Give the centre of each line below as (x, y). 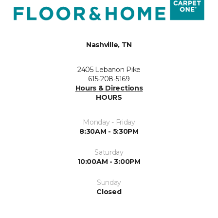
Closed (109, 191)
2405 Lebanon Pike (109, 69)
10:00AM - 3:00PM (109, 161)
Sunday (109, 182)
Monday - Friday (109, 122)
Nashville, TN (109, 45)
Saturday (109, 152)
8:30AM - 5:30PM (109, 131)
